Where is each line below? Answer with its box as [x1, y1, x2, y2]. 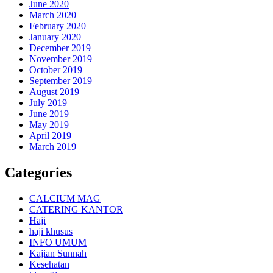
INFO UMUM [29, 236, 87, 247]
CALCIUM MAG [29, 193, 101, 204]
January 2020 [29, 31, 81, 42]
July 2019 [29, 97, 67, 108]
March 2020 [29, 9, 76, 20]
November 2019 [29, 53, 92, 64]
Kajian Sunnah [29, 247, 87, 258]
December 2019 [29, 42, 91, 53]
